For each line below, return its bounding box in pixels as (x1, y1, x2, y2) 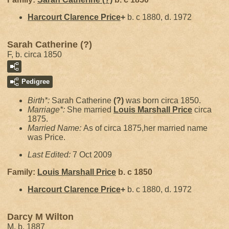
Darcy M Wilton (7, 212, 74, 222)
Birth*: (28, 96, 52, 105)
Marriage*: (28, 105, 67, 114)
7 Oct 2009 (73, 150, 112, 159)
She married (67, 105, 113, 114)
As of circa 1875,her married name (83, 124, 208, 132)
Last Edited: (28, 150, 73, 159)
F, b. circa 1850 (7, 50, 62, 59)
